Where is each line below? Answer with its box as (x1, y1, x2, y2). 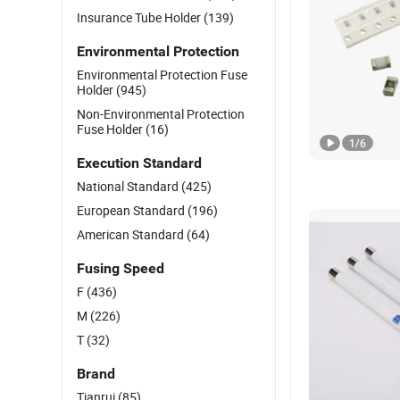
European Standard (77, 202, 187, 219)
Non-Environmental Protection (77, 105, 245, 122)
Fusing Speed (77, 260, 164, 277)
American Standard (77, 226, 187, 243)
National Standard (77, 178, 181, 195)
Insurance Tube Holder (77, 9, 204, 26)
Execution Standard (77, 154, 202, 171)
